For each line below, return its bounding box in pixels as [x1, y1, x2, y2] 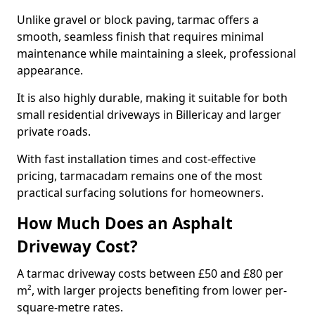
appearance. [17, 63, 86, 78]
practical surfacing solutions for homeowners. [17, 185, 264, 200]
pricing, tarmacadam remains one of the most [17, 168, 262, 184]
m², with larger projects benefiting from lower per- [17, 283, 287, 298]
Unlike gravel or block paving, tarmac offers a [17, 12, 259, 27]
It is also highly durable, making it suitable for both [17, 90, 288, 105]
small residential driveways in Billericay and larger [17, 107, 281, 122]
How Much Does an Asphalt [17, 212, 233, 234]
